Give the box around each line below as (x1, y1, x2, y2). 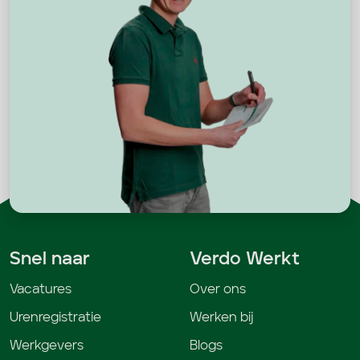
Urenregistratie (10, 312, 101, 325)
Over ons (190, 284, 246, 297)
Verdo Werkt (190, 251, 300, 269)
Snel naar (10, 251, 90, 269)
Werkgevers (10, 340, 84, 354)
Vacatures (10, 284, 72, 297)
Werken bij (190, 312, 253, 325)
